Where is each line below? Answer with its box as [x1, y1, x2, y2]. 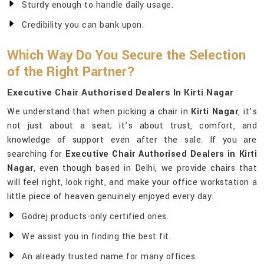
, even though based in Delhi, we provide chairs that [33, 162, 257, 175]
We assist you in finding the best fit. [22, 230, 171, 243]
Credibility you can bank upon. [22, 19, 144, 32]
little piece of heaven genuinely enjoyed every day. [7, 190, 214, 203]
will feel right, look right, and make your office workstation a [7, 176, 257, 189]
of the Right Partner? [7, 62, 135, 82]
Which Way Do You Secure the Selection [7, 46, 246, 65]
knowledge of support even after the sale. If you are [7, 134, 257, 147]
